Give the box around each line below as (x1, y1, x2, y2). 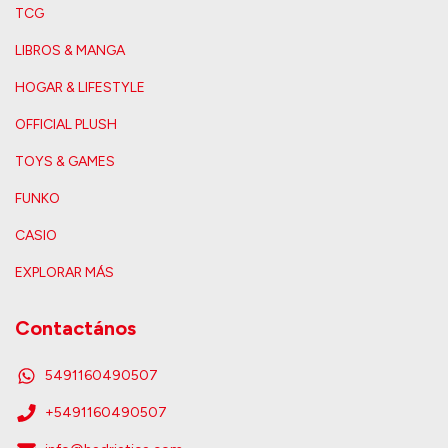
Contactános (15, 315, 136, 340)
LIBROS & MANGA (15, 41, 125, 59)
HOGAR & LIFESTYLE (15, 78, 145, 96)
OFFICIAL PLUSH (15, 115, 117, 133)
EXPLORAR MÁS (15, 263, 114, 281)
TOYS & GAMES (15, 152, 115, 170)
